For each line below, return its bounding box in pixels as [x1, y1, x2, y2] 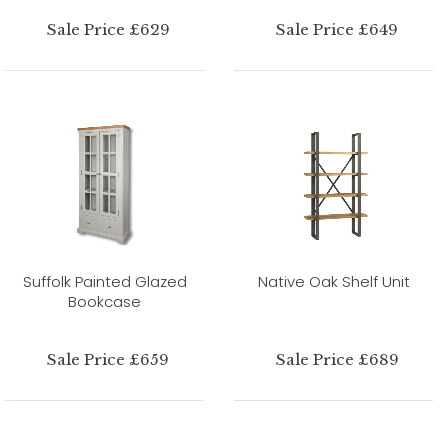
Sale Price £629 [46, 19, 170, 39]
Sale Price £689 [275, 349, 399, 369]
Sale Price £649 [276, 19, 399, 39]
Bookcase [68, 290, 141, 312]
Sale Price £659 [47, 349, 170, 369]
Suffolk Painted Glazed [22, 270, 187, 292]
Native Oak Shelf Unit [257, 270, 410, 292]
